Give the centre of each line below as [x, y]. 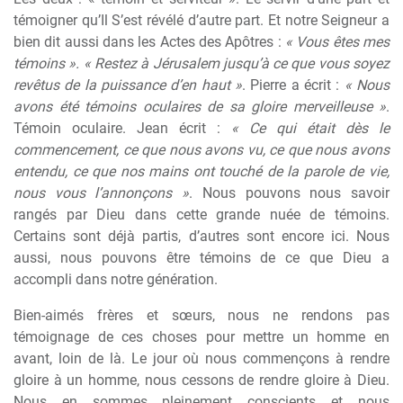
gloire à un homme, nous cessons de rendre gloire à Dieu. [201, 380]
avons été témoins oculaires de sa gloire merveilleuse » [200, 107]
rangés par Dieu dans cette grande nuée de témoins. [201, 215]
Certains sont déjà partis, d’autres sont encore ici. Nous [201, 236]
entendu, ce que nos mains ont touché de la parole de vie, [201, 171]
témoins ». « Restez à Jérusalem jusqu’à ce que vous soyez [201, 63]
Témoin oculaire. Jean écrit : [122, 128]
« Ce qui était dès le [310, 128]
